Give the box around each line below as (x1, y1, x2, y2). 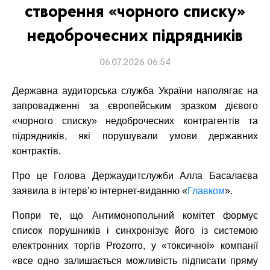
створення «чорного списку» (25, 4, 245, 22)
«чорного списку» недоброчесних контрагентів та (12, 116, 258, 126)
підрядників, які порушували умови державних (12, 131, 258, 141)
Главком (187, 186, 225, 196)
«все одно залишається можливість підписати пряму (12, 256, 258, 266)
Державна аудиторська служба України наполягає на (12, 86, 258, 96)
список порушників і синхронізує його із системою (12, 225, 258, 236)
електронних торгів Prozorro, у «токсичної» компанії (12, 240, 258, 251)
